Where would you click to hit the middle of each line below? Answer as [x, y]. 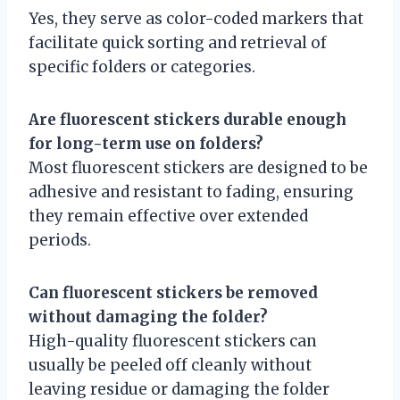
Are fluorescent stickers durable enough [187, 119]
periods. [60, 240]
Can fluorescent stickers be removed [173, 292]
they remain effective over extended [168, 216]
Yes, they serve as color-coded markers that [196, 18]
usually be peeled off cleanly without [170, 365]
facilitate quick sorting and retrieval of [178, 42]
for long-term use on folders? [146, 143]
